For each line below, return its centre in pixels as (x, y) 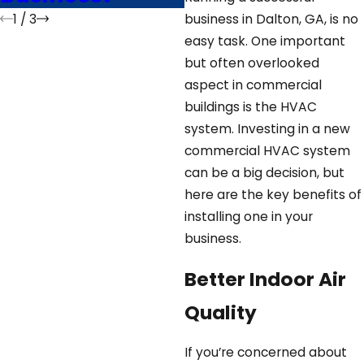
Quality (220, 312)
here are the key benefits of (273, 194)
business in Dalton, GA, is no (271, 19)
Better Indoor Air (265, 279)
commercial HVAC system (267, 150)
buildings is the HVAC (250, 106)
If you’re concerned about (265, 353)
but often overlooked (251, 63)
